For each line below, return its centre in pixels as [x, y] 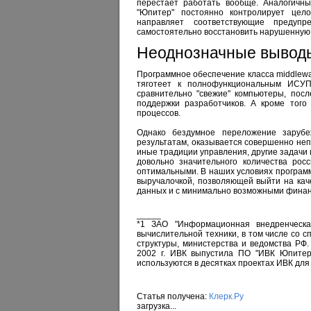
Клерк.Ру [226, 296]
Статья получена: [173, 296]
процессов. [159, 113]
